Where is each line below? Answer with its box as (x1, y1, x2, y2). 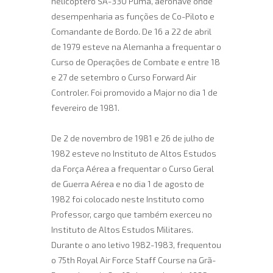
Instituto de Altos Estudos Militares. (51, 224, 193, 235)
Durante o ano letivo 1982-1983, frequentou (51, 239, 221, 250)
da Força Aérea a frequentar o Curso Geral (51, 163, 214, 174)
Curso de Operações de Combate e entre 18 (51, 57, 220, 67)
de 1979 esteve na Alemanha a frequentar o (51, 41, 221, 52)
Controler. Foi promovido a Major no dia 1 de (51, 87, 218, 97)
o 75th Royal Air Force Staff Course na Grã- (51, 255, 216, 265)
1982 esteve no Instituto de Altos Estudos (51, 148, 216, 158)
